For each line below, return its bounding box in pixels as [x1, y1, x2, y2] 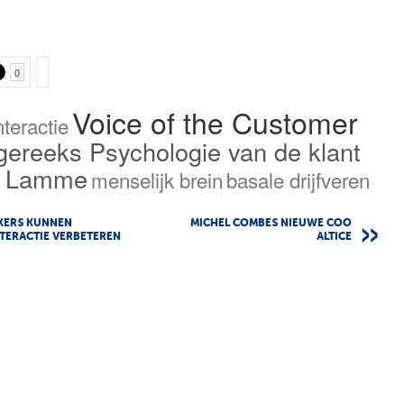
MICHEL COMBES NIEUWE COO [190, 217, 352, 229]
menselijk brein [91, 164, 224, 194]
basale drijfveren [226, 164, 371, 194]
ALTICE [317, 231, 352, 243]
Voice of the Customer [71, 100, 358, 142]
